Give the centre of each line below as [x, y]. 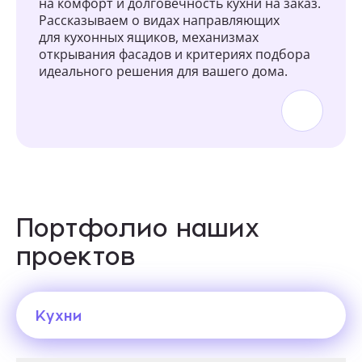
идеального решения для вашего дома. [163, 71]
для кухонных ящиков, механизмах [149, 37]
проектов [76, 254]
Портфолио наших [138, 226]
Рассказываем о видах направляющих [159, 20]
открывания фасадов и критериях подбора [175, 54]
